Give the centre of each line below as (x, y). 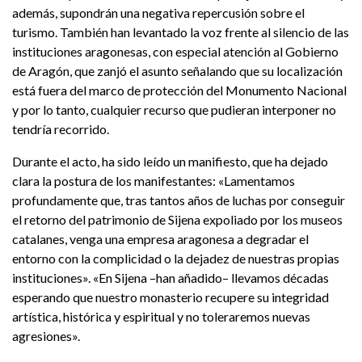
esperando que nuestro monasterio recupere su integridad (170, 297)
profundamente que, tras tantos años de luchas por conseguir (179, 200)
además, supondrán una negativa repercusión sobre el (158, 13)
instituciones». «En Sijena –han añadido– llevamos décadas (170, 278)
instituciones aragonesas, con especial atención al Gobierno (175, 52)
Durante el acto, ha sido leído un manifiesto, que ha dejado (170, 162)
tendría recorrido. (62, 129)
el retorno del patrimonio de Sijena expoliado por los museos (177, 220)
